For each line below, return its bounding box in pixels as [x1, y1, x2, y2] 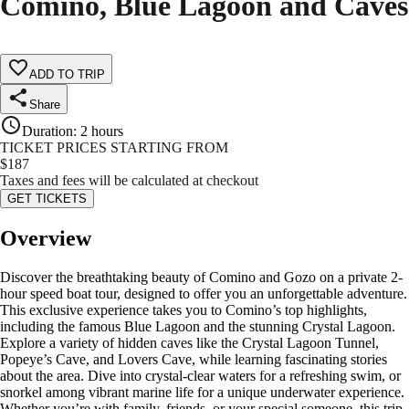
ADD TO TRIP [29, 68, 105, 82]
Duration [22, 123, 73, 140]
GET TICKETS [7, 192, 87, 206]
